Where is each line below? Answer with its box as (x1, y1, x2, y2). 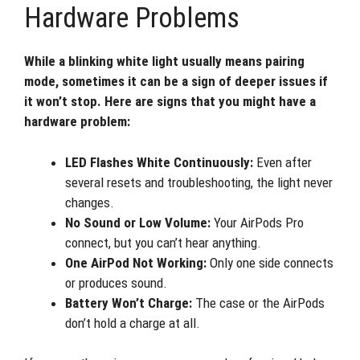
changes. (65, 194, 114, 211)
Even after (253, 153, 312, 170)
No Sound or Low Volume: (65, 214, 211, 231)
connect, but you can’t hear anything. (65, 234, 261, 251)
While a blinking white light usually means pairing (24, 53, 305, 69)
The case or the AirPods (192, 294, 325, 311)
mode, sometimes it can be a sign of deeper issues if (24, 73, 328, 89)
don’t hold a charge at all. (65, 314, 200, 331)
